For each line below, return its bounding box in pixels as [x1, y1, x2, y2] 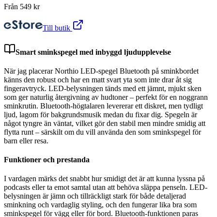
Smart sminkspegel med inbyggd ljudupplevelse [15, 47, 171, 56]
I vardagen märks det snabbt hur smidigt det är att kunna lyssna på [4, 174, 205, 183]
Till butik [43, 24, 72, 32]
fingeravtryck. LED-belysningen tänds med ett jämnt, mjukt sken [4, 84, 201, 93]
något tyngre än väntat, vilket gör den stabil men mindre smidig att [4, 119, 205, 127]
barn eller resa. [4, 136, 48, 145]
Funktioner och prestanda [4, 155, 90, 164]
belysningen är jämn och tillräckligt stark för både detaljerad [4, 192, 186, 201]
